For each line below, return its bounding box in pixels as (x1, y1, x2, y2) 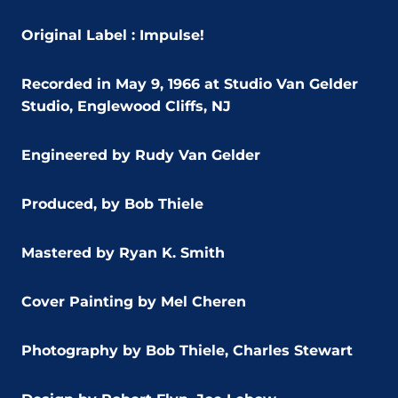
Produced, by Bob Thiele (21, 195, 203, 212)
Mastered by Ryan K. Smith (21, 243, 225, 261)
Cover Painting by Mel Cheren (21, 292, 246, 310)
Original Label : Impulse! (21, 26, 204, 44)
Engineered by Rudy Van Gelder (21, 146, 260, 163)
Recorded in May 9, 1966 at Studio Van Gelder (21, 75, 358, 92)
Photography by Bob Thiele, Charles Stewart (21, 341, 353, 359)
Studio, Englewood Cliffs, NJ (21, 97, 231, 115)
